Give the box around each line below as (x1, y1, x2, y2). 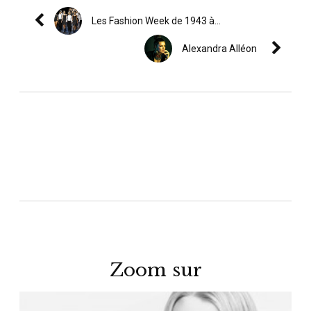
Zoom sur (109, 258, 202, 281)
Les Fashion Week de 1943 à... (92, 15, 221, 26)
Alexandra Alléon (182, 42, 257, 54)
